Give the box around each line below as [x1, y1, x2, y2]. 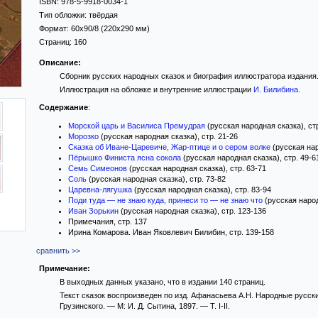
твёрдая [89, 11, 118, 19]
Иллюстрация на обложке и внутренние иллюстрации [59, 85, 253, 94]
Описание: [39, 58, 81, 67]
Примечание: [39, 264, 90, 273]
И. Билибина [253, 85, 298, 94]
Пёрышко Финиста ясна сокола [68, 153, 181, 162]
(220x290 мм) [99, 24, 150, 33]
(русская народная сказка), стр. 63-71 [127, 164, 266, 172]
